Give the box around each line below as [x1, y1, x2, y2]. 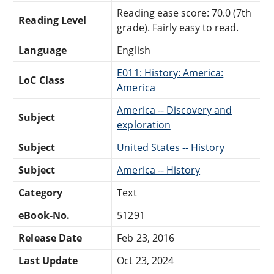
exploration [117, 117, 171, 131]
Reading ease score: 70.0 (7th [117, 6, 252, 20]
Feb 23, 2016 [117, 231, 174, 245]
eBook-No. [18, 208, 70, 222]
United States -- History [117, 140, 225, 154]
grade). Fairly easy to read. [117, 20, 239, 34]
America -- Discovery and [117, 103, 232, 117]
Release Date [18, 231, 82, 245]
